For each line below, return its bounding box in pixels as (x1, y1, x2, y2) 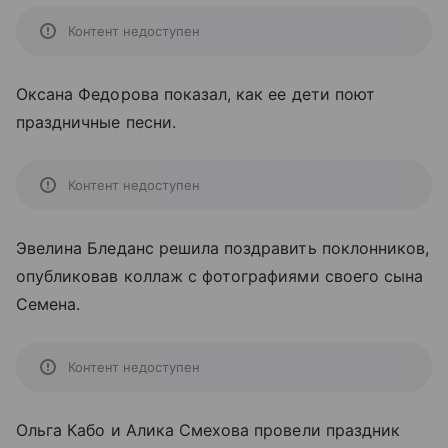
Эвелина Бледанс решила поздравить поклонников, (16, 238, 430, 258)
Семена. (16, 294, 81, 314)
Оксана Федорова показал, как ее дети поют (16, 84, 375, 104)
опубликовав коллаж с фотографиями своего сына (16, 266, 424, 286)
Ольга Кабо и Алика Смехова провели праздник (16, 420, 401, 440)
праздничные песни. (16, 112, 176, 132)
